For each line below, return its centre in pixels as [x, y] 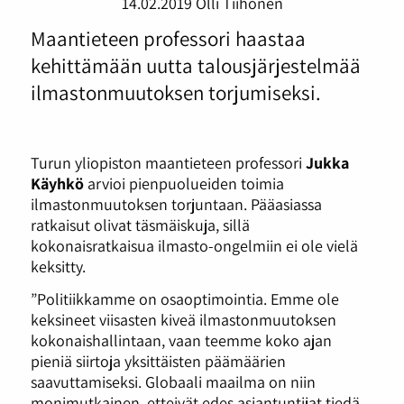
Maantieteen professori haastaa [168, 38]
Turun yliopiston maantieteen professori [168, 163]
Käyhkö [57, 184]
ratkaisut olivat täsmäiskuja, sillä [140, 225]
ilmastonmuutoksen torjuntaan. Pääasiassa [176, 204]
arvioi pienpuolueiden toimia [184, 184]
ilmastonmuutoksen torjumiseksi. [175, 92]
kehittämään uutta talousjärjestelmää [195, 65]
